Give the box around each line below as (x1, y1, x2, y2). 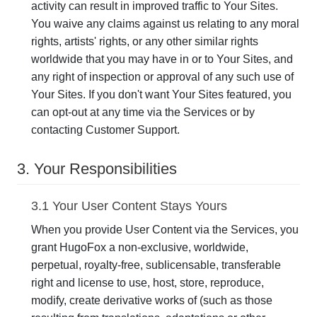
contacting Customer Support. (31, 124, 180, 136)
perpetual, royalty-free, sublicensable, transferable (31, 259, 281, 271)
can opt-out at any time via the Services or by (31, 106, 255, 118)
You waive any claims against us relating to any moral (31, 18, 299, 30)
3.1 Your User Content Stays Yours (31, 199, 227, 213)
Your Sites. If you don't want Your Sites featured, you (31, 88, 292, 100)
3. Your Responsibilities (17, 160, 177, 178)
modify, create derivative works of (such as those (31, 294, 272, 306)
